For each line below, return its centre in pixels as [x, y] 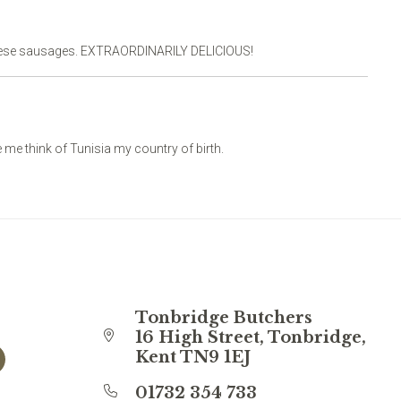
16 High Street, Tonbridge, [251, 337]
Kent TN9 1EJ [193, 357]
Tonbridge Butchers [224, 318]
